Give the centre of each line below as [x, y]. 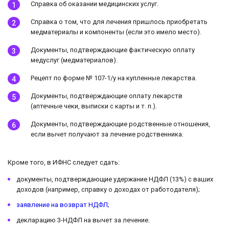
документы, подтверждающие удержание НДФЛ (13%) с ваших [115, 179]
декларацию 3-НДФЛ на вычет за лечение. [83, 220]
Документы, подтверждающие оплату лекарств [107, 96]
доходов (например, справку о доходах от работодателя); [108, 189]
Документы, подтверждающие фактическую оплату [113, 50]
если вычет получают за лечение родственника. [107, 134]
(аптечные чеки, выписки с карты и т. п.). [94, 106]
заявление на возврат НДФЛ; [63, 204]
